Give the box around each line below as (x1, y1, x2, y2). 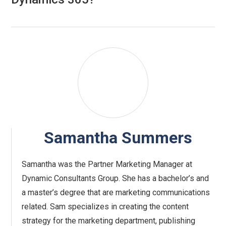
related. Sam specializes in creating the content (22, 202, 189, 212)
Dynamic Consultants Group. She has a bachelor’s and (22, 174, 209, 184)
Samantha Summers (44, 128, 193, 148)
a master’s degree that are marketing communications (22, 188, 210, 198)
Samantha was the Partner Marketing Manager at (22, 159, 193, 169)
